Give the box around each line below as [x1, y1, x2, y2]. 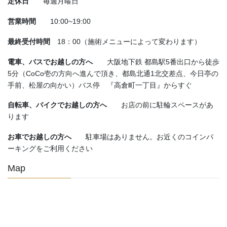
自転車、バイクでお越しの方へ [8, 101, 121, 109]
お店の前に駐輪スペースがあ [121, 101, 213, 109]
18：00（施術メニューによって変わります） [57, 37, 201, 46]
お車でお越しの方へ [8, 133, 86, 141]
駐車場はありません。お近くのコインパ [86, 133, 213, 141]
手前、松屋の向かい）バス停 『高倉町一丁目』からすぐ [8, 81, 192, 89]
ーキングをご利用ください [8, 144, 93, 153]
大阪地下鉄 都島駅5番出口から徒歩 [107, 57, 219, 66]
